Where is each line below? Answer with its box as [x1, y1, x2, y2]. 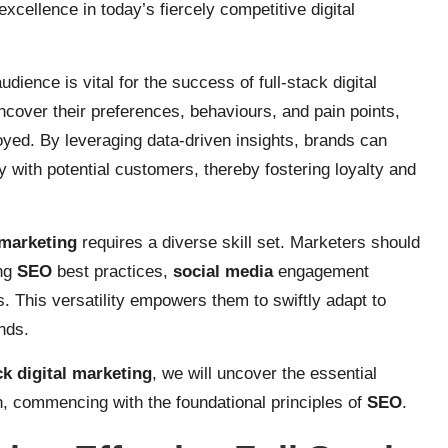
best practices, [52, 262, 173, 281]
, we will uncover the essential [152, 364, 377, 383]
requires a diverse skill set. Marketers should [77, 233, 420, 252]
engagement [273, 262, 369, 281]
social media [173, 262, 273, 281]
